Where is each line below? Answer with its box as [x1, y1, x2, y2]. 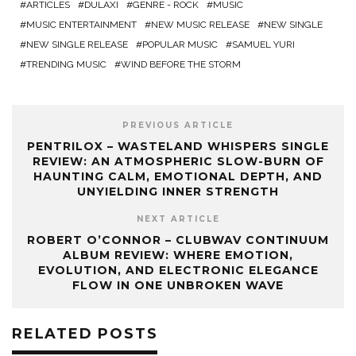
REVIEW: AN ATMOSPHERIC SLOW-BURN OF [32, 154, 324, 169]
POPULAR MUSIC [142, 39, 218, 51]
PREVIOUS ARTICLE [122, 120, 234, 131]
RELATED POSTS [12, 325, 158, 343]
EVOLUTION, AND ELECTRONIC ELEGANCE [37, 263, 319, 278]
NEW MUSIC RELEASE [151, 19, 250, 31]
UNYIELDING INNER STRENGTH [77, 184, 279, 199]
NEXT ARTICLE [136, 214, 220, 225]
